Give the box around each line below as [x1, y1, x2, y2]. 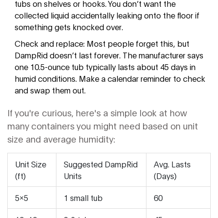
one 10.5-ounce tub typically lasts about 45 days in [15, 61, 196, 72]
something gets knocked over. [15, 21, 123, 32]
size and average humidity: [7, 133, 115, 145]
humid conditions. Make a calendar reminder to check [15, 73, 205, 84]
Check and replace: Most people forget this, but [15, 38, 189, 49]
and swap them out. [15, 85, 86, 95]
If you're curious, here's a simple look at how [7, 107, 187, 119]
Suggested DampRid [64, 159, 138, 169]
